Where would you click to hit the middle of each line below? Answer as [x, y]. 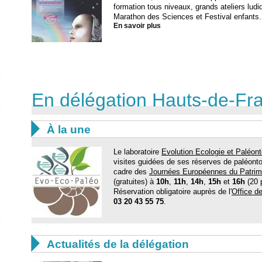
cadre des [131, 171]
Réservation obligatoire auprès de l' [173, 191]
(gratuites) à [135, 181]
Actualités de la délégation [118, 244]
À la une [69, 129]
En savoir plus [137, 25]
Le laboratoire [137, 151]
